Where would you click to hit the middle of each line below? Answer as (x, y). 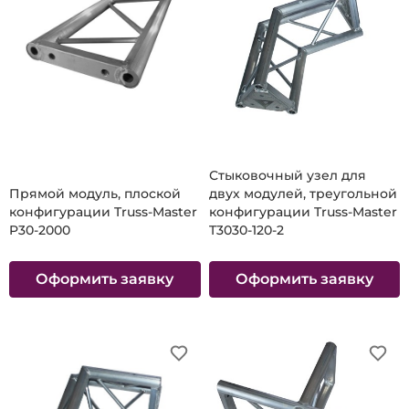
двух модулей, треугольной (303, 193)
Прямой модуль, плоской (95, 193)
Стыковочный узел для (287, 175)
